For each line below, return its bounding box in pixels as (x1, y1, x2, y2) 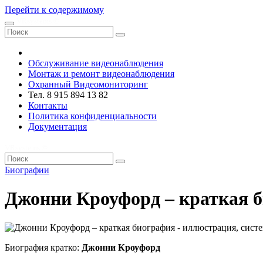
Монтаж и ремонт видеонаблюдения (28, 69, 174, 79)
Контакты (28, 100, 68, 110)
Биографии (5, 165, 49, 175)
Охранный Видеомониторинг (28, 79, 148, 89)
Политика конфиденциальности (28, 111, 157, 121)
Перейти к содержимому (5, 5, 104, 15)
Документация (28, 122, 87, 131)
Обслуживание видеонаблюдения (28, 58, 163, 68)
